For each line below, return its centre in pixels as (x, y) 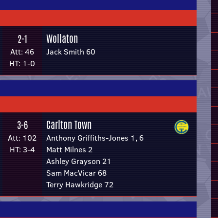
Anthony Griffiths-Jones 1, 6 (95, 138)
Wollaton (62, 39)
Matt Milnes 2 (69, 149)
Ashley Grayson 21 (79, 161)
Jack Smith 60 (71, 52)
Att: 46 (22, 52)
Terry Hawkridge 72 (80, 184)
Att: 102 (22, 138)
